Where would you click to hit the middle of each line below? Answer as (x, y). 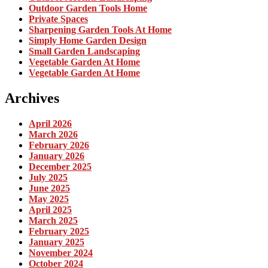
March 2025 (53, 220)
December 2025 (60, 166)
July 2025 (48, 177)
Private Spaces (58, 19)
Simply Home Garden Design (88, 40)
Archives (32, 98)
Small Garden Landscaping (84, 51)
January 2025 (57, 242)
